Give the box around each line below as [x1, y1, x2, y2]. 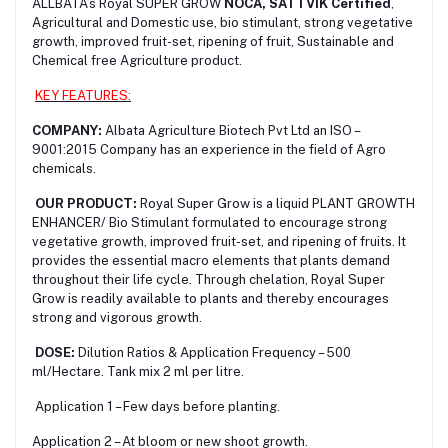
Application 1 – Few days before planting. [32, 398, 280, 414]
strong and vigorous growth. [32, 309, 202, 325]
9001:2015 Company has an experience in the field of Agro [32, 141, 386, 157]
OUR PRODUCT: [35, 195, 137, 211]
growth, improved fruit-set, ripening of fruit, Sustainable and [32, 33, 394, 49]
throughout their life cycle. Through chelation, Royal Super [32, 271, 385, 287]
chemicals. [32, 160, 96, 176]
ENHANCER [32, 214, 101, 230]
